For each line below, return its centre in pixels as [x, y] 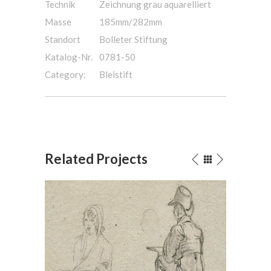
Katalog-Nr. [69, 57]
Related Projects [96, 159]
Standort [63, 40]
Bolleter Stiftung [133, 40]
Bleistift [116, 75]
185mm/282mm [131, 22]
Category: [65, 75]
